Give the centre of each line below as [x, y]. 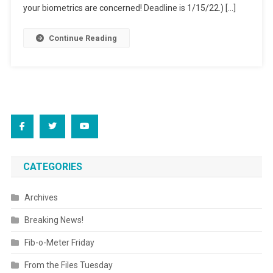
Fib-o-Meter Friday [59, 243]
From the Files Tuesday [68, 265]
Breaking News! [54, 220]
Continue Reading [83, 38]
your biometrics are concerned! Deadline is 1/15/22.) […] [129, 8]
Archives [41, 198]
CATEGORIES [52, 167]
